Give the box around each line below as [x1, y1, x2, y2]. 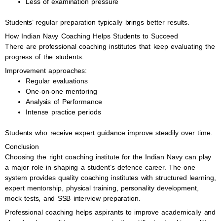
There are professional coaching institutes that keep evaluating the [5, 42, 215, 50]
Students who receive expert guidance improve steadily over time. [5, 129, 213, 137]
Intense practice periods [26, 108, 101, 116]
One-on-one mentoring [26, 87, 97, 95]
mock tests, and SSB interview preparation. [5, 194, 141, 202]
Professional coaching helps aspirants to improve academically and [5, 208, 216, 216]
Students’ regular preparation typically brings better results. [5, 18, 190, 26]
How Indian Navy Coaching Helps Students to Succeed [5, 32, 178, 40]
